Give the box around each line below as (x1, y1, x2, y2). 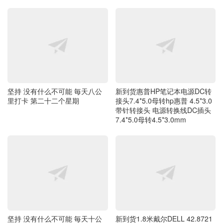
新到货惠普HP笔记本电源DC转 (115, 86, 212, 96)
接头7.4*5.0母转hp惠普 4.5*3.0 (115, 95, 212, 106)
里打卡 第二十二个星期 (7, 95, 79, 106)
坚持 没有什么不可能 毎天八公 (7, 86, 102, 96)
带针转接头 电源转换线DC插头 (115, 105, 211, 115)
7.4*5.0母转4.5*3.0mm (115, 114, 186, 124)
